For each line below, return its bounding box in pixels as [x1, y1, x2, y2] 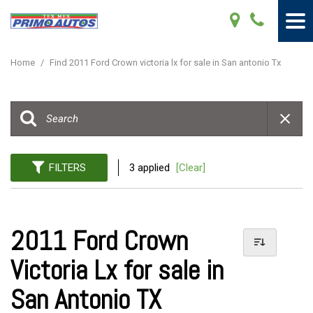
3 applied [129, 161, 173, 174]
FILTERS [49, 161, 86, 174]
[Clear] [176, 161, 205, 174]
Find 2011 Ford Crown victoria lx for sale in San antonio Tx [50, 57, 281, 68]
